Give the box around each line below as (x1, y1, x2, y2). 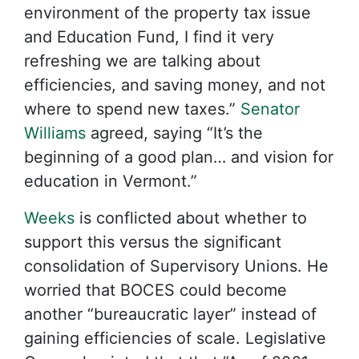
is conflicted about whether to (75, 208, 307, 228)
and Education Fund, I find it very (24, 27, 274, 46)
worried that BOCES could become (24, 280, 287, 300)
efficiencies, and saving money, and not (24, 75, 325, 95)
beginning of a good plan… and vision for (24, 147, 333, 167)
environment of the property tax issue (24, 3, 311, 22)
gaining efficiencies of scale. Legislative (24, 329, 326, 348)
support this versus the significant (24, 232, 281, 252)
